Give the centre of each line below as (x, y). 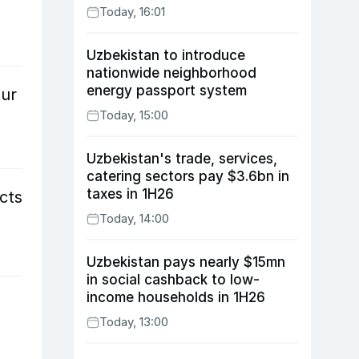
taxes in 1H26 (130, 194)
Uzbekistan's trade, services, (182, 159)
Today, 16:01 (132, 12)
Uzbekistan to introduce (166, 55)
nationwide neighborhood (171, 73)
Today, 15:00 (134, 115)
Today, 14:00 (134, 218)
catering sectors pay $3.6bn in (188, 176)
